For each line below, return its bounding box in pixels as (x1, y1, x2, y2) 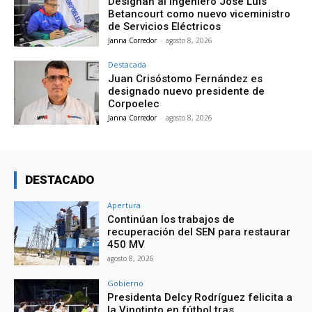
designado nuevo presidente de (108, 85, 265, 98)
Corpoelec (108, 97, 160, 111)
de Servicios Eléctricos (108, 19, 221, 33)
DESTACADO (25, 173, 94, 187)
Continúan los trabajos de (107, 213, 235, 226)
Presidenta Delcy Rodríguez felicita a (107, 290, 293, 304)
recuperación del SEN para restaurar (107, 226, 291, 239)
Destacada (108, 59, 147, 70)
